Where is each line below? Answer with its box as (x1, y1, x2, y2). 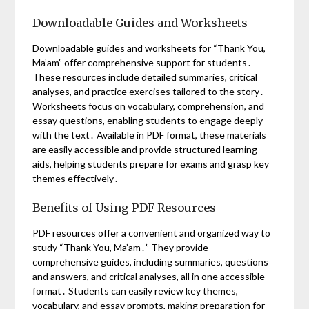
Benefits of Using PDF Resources (32, 201, 217, 215)
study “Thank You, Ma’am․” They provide (32, 241, 209, 254)
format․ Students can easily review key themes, (32, 285, 239, 297)
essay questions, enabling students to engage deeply (32, 114, 263, 127)
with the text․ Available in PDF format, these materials (32, 129, 267, 141)
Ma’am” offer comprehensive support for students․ (32, 57, 252, 69)
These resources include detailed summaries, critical (32, 71, 258, 83)
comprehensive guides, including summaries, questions (32, 256, 269, 268)
